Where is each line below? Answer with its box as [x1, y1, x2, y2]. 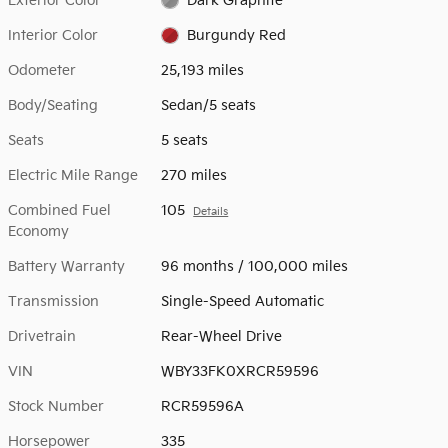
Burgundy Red [186, 26, 286, 44]
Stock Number [8, 397, 104, 415]
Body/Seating [8, 96, 98, 114]
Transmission [8, 292, 99, 310]
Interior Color [8, 26, 98, 44]
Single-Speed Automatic [161, 292, 325, 310]
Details [193, 205, 229, 218]
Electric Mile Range [8, 166, 138, 184]
